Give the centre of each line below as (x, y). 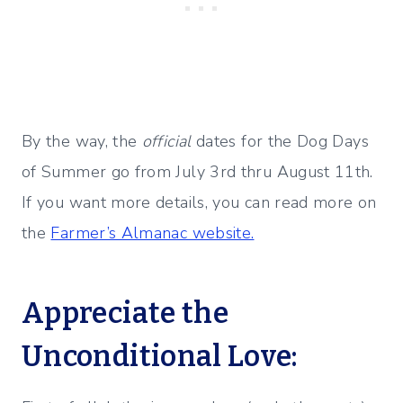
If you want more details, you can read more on (199, 203)
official (166, 142)
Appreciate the (125, 313)
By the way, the (82, 142)
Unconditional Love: (160, 357)
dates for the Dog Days (280, 142)
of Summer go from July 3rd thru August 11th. (200, 172)
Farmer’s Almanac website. (152, 233)
